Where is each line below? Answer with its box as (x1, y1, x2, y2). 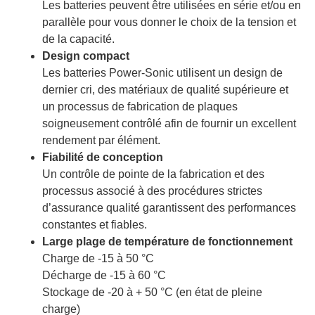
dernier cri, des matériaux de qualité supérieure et (42, 83, 288, 96)
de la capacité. (42, 32, 115, 45)
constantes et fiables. (42, 218, 147, 231)
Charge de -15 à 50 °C (42, 252, 154, 264)
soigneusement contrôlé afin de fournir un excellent (42, 117, 296, 129)
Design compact (42, 49, 129, 62)
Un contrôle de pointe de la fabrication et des (42, 167, 264, 180)
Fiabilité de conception (42, 150, 163, 163)
